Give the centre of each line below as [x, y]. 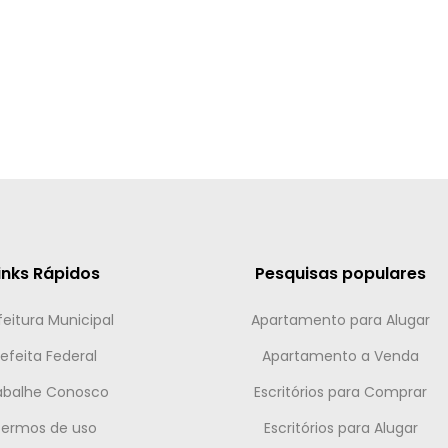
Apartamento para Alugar [341, 320]
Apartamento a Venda [341, 356]
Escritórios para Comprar [341, 392]
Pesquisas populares [341, 273]
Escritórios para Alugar [340, 428]
